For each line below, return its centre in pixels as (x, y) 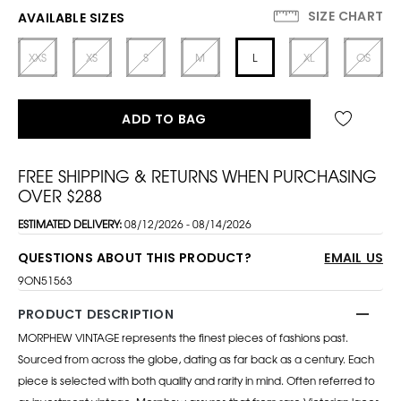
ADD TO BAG (164, 119)
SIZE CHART (343, 16)
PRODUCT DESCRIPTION (96, 314)
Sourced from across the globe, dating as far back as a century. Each (196, 358)
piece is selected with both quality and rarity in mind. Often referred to (196, 380)
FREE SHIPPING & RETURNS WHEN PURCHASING (197, 175)
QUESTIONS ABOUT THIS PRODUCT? (135, 257)
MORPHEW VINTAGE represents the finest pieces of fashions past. (183, 337)
